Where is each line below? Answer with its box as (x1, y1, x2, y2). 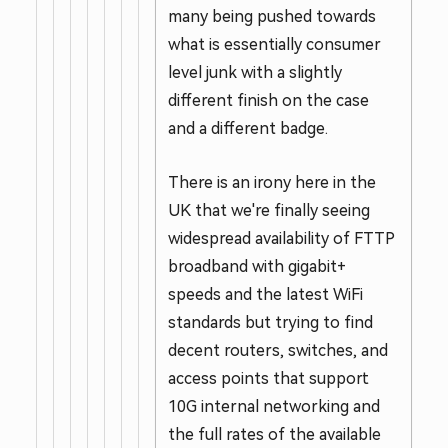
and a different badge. (168, 120, 328, 137)
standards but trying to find (168, 314, 373, 331)
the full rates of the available (168, 426, 381, 443)
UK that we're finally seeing (168, 202, 370, 219)
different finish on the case (168, 92, 369, 109)
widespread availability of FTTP (168, 230, 395, 247)
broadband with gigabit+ (168, 258, 346, 275)
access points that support (168, 370, 369, 387)
